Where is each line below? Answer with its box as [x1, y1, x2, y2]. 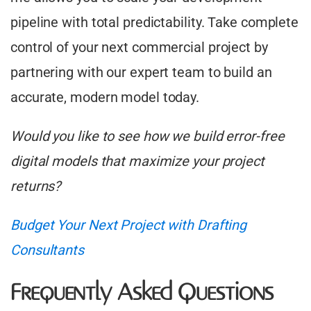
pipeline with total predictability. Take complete [10, 14, 299, 31]
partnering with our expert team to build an [10, 64, 272, 81]
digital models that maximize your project [10, 153, 264, 170]
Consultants [10, 242, 84, 259]
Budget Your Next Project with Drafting [10, 217, 247, 234]
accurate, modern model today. [10, 89, 200, 106]
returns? [10, 178, 61, 195]
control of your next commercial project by [10, 39, 268, 56]
